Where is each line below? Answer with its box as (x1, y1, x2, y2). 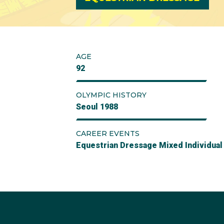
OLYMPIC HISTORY (76, 90, 146, 99)
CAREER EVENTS (76, 129, 139, 138)
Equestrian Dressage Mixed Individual (76, 140, 222, 150)
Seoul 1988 (76, 102, 118, 111)
